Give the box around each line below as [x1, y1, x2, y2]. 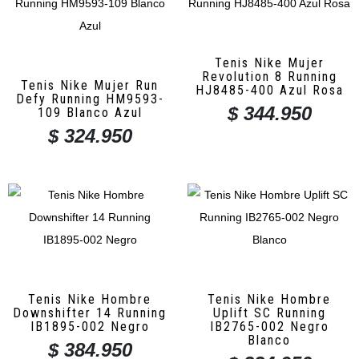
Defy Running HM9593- [15, 91, 164, 107]
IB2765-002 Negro [209, 319, 329, 335]
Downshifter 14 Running [13, 305, 167, 321]
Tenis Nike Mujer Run [21, 78, 159, 94]
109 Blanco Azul [37, 105, 143, 121]
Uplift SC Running [212, 305, 326, 321]
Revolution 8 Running [201, 69, 337, 85]
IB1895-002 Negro [30, 319, 150, 335]
